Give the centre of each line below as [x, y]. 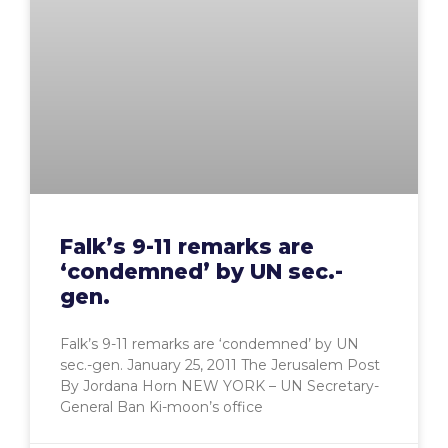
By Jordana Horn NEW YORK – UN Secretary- [219, 386]
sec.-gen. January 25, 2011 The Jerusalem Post [220, 365]
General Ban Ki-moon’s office [161, 407]
